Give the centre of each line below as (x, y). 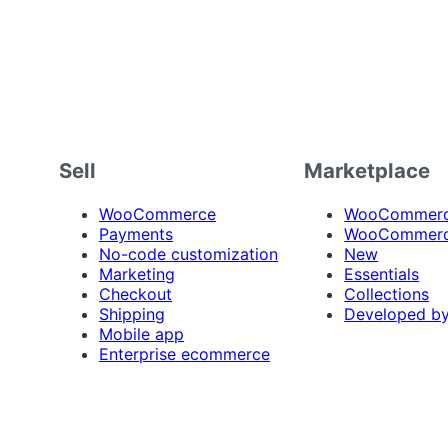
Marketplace (367, 171)
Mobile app (142, 333)
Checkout (136, 293)
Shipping (132, 313)
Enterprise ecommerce (185, 353)
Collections (387, 293)
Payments (136, 233)
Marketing (137, 273)
